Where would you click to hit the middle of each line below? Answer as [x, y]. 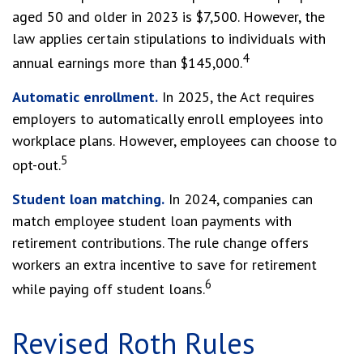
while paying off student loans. [109, 289]
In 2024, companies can [239, 199]
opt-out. [36, 165]
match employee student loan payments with [152, 221]
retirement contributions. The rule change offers [160, 243]
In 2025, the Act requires [236, 97]
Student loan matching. [88, 199]
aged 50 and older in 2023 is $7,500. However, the [169, 17]
